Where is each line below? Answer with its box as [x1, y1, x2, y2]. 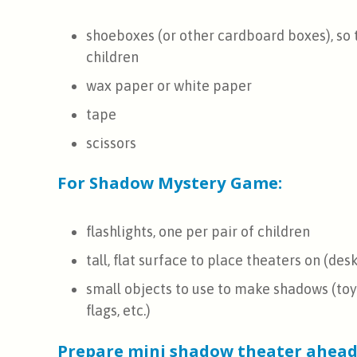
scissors [86, 134, 136, 151]
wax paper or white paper [86, 76, 252, 94]
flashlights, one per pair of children [86, 223, 310, 241]
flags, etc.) [86, 302, 151, 320]
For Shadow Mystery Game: [57, 171, 282, 194]
